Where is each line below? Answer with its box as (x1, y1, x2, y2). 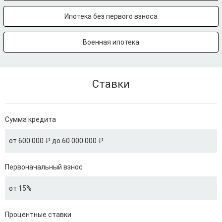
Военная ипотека (83, 38, 139, 46)
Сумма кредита (5, 115, 56, 123)
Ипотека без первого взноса (64, 12, 158, 20)
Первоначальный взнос (5, 163, 83, 171)
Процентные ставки (5, 211, 71, 219)
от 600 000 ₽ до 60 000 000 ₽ (9, 137, 104, 145)
